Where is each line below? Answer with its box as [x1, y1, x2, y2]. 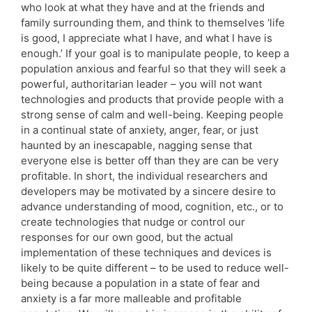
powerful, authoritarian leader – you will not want [21, 77, 262, 91]
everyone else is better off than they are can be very [21, 153, 279, 167]
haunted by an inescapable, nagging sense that [21, 138, 252, 152]
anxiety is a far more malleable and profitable [21, 291, 242, 305]
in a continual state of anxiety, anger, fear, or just [21, 123, 258, 136]
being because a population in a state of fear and [21, 276, 260, 290]
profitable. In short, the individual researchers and [21, 169, 267, 182]
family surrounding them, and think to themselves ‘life [21, 15, 285, 29]
